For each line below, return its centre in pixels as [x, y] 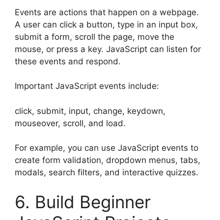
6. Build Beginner [83, 202]
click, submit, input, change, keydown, [90, 111]
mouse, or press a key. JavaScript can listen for [108, 49]
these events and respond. [68, 61]
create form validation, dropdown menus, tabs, [108, 160]
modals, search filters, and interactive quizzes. [107, 173]
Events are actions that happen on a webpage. [107, 12]
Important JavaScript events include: [87, 86]
